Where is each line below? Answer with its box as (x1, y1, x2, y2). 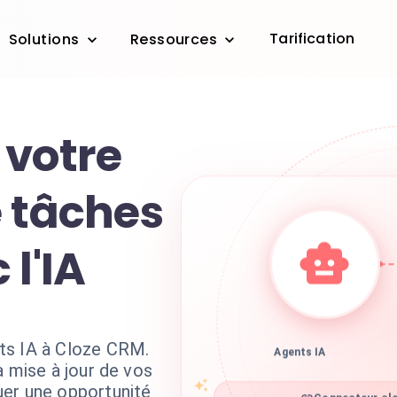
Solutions (8, 29, 80, 51)
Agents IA (274, 352, 326, 365)
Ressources (129, 29, 218, 51)
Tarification (269, 28, 355, 49)
